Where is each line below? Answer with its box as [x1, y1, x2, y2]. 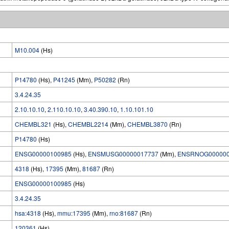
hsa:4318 [15, 209, 41, 217]
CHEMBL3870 [127, 120, 168, 128]
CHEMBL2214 [68, 120, 108, 128]
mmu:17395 [57, 209, 90, 217]
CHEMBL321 [15, 120, 52, 128]
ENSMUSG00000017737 [88, 149, 158, 158]
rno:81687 [109, 209, 138, 217]
